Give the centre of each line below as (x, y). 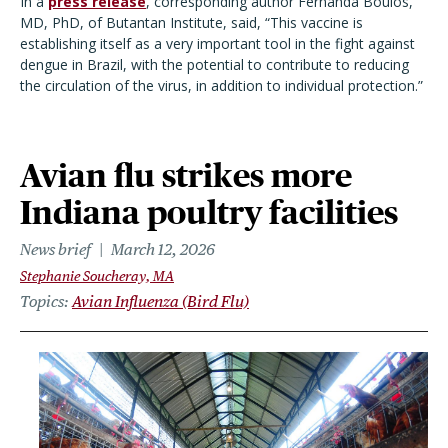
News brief (55, 249)
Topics (42, 301)
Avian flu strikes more (186, 175)
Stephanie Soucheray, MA (97, 276)
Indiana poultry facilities (209, 212)
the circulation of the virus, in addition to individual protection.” (221, 85)
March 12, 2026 (163, 249)
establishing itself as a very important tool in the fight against (217, 43)
